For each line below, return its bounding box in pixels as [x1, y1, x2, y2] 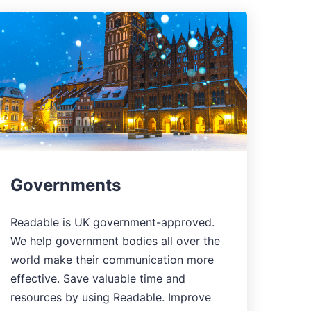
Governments [10, 174, 121, 195]
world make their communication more [10, 252, 214, 267]
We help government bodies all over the [10, 233, 220, 248]
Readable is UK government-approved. [10, 215, 215, 229]
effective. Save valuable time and [10, 271, 185, 285]
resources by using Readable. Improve [10, 289, 211, 304]
